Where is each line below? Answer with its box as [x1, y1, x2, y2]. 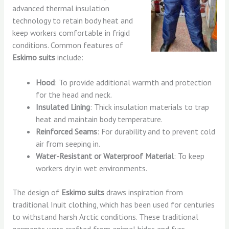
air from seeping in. [36, 138, 101, 149]
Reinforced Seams [36, 126, 98, 136]
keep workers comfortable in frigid [12, 27, 130, 38]
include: [55, 52, 83, 62]
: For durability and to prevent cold [97, 126, 216, 136]
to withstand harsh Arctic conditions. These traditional [12, 211, 198, 222]
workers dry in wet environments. [36, 163, 148, 173]
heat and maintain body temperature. [36, 113, 163, 124]
